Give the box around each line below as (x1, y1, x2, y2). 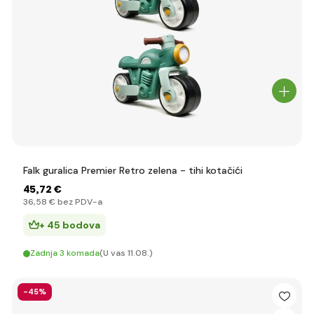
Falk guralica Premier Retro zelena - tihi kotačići (23, 164, 243, 177)
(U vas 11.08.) (100, 247, 153, 259)
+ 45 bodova (39, 219, 100, 231)
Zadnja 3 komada (30, 247, 100, 259)
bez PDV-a (55, 196, 102, 207)
